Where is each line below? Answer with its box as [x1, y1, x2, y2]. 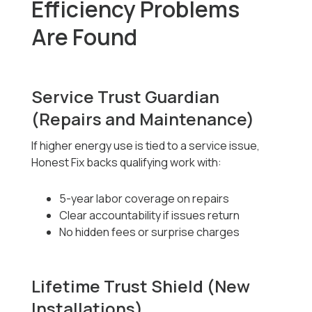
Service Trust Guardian [31, 85, 220, 109]
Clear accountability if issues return [59, 208, 240, 224]
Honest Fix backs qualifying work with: [31, 155, 222, 171]
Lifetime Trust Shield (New [31, 274, 251, 298]
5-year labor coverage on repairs [59, 191, 230, 207]
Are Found [31, 22, 138, 53]
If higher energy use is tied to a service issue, [31, 138, 260, 154]
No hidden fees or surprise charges [59, 224, 240, 240]
